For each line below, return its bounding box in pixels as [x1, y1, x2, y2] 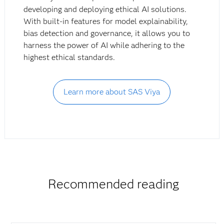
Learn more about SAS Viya [63, 87, 160, 97]
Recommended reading [48, 176, 179, 192]
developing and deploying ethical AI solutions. [23, 4, 187, 14]
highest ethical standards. [23, 52, 115, 62]
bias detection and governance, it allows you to [23, 28, 190, 38]
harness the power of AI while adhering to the [23, 40, 185, 50]
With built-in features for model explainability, [23, 16, 188, 26]
